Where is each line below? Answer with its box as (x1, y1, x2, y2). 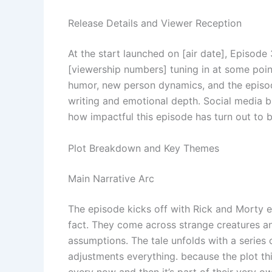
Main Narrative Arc (68, 172, 154, 185)
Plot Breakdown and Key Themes (68, 141, 219, 154)
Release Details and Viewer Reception (68, 17, 242, 30)
